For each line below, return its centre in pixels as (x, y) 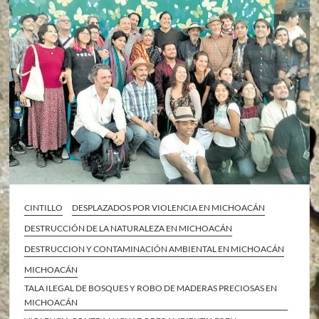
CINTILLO (44, 208)
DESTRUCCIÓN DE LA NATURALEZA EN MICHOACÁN (129, 229)
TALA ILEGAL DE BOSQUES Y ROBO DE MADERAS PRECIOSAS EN (151, 288)
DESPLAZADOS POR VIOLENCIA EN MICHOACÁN (169, 208)
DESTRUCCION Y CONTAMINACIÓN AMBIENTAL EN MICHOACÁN (155, 249)
